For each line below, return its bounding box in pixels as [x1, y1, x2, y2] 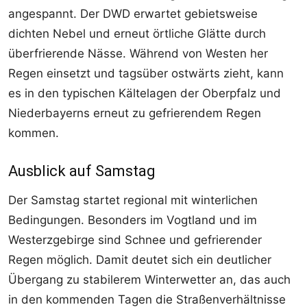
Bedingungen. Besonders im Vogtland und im [8, 213, 257, 228]
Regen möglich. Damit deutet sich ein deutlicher [8, 253, 271, 267]
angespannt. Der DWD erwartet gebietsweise [8, 7, 258, 21]
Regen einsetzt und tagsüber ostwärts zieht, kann [8, 66, 284, 81]
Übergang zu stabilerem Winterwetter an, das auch [8, 273, 291, 287]
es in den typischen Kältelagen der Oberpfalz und [8, 86, 281, 101]
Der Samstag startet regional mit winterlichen [8, 193, 258, 208]
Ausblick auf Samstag [8, 162, 156, 180]
